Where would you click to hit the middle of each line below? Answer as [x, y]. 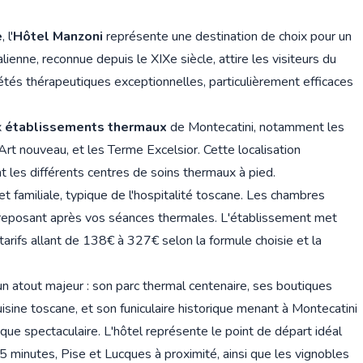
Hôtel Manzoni [58, 36]
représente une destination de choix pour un [227, 36]
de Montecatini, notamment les [256, 127]
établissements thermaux [86, 127]
